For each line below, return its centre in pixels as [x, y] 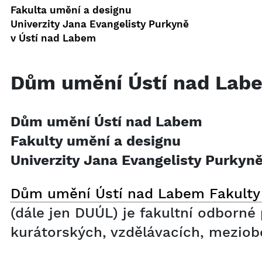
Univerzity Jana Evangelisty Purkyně [100, 24]
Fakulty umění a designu [96, 141]
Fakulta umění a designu [71, 10]
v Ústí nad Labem [53, 38]
